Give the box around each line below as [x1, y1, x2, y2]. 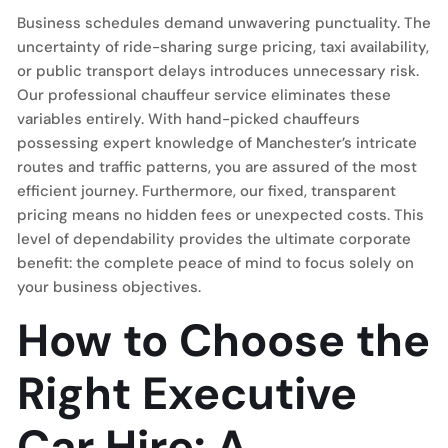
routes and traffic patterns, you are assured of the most [17, 157, 417, 177]
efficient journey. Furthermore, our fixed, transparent [17, 181, 396, 201]
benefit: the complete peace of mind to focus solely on [17, 253, 414, 273]
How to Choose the [17, 311, 430, 370]
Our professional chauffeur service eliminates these [17, 85, 391, 105]
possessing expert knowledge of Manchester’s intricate [17, 133, 417, 153]
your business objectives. [17, 277, 201, 297]
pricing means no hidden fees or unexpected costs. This [17, 205, 424, 225]
